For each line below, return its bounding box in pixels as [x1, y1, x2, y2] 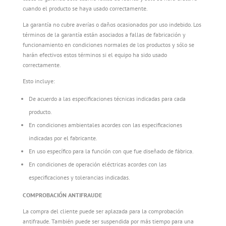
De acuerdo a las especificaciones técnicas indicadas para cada [28, 95, 186, 102]
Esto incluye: [22, 77, 55, 85]
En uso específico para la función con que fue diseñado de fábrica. [28, 147, 194, 155]
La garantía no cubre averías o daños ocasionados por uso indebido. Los [22, 21, 201, 28]
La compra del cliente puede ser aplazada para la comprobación [22, 207, 184, 215]
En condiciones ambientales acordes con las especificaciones [28, 121, 182, 129]
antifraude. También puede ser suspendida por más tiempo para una [22, 217, 194, 225]
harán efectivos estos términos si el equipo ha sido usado [22, 51, 167, 59]
